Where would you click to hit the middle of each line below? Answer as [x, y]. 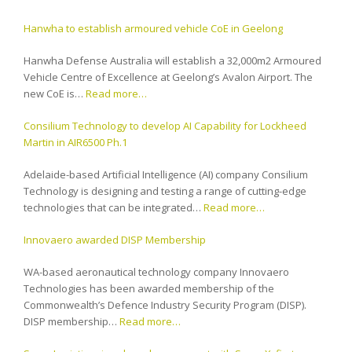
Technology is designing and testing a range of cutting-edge [165, 191]
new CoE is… [55, 93]
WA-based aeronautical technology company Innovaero [156, 271]
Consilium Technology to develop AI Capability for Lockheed [165, 125]
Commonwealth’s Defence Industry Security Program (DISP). [165, 304]
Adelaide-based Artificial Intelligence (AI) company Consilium [166, 174]
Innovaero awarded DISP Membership [115, 239]
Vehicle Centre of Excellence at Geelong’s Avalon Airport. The [168, 77]
